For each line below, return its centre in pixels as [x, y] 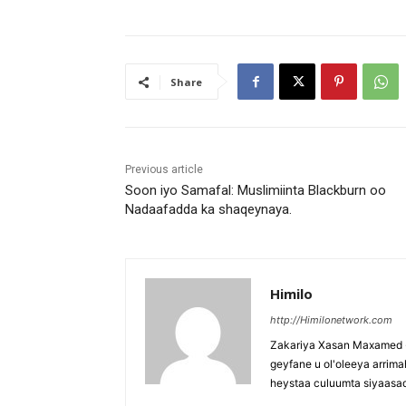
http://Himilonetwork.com [331, 319]
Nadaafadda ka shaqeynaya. [208, 209]
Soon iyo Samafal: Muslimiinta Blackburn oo [256, 190]
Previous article [164, 169]
